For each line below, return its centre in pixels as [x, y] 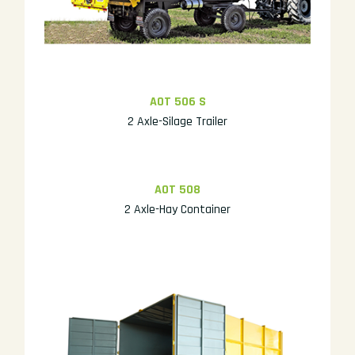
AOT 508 [177, 189]
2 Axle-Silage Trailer [177, 121]
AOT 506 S [177, 101]
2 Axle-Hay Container [177, 209]
